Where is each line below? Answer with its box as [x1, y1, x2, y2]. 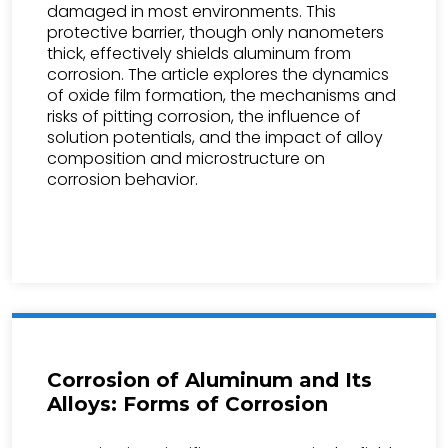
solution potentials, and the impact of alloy [47, 126, 383, 149]
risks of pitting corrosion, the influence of [47, 105, 361, 128]
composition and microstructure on [47, 147, 325, 170]
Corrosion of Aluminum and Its [47, 368, 372, 392]
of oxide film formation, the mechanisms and [47, 84, 396, 107]
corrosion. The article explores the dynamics [47, 63, 389, 86]
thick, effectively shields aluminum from [47, 42, 351, 65]
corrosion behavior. [47, 168, 198, 191]
